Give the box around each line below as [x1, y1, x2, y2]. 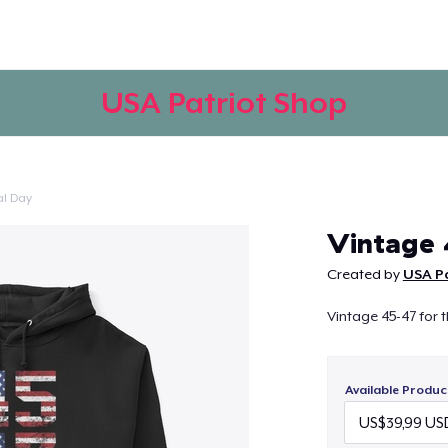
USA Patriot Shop [101, 85, 347, 120]
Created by [326, 266, 403, 282]
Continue [186, 216, 262, 237]
